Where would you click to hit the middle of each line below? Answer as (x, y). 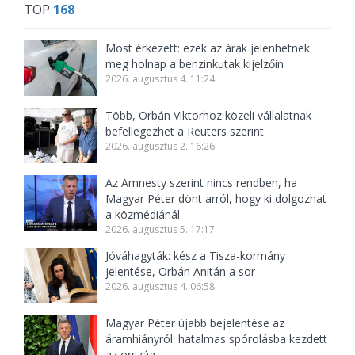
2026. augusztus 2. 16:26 (160, 147)
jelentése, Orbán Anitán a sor (181, 272)
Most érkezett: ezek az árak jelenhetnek (208, 48)
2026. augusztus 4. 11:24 (160, 79)
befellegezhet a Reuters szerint (185, 132)
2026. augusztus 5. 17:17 (160, 230)
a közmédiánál (143, 215)
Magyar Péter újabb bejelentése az (195, 323)
